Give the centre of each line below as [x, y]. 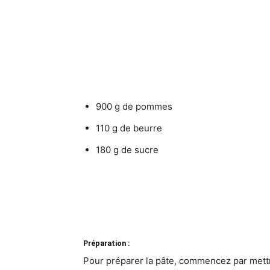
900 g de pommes [134, 106]
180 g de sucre [127, 150]
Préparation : [107, 243]
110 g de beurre [129, 128]
